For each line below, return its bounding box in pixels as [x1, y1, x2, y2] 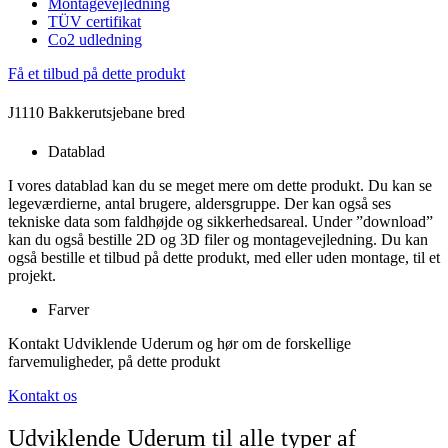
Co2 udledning [48, 30, 142, 48]
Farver [48, 301, 89, 319]
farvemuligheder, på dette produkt [8, 353, 220, 371]
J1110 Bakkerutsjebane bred [8, 103, 185, 121]
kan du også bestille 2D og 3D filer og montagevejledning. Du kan [8, 231, 428, 249]
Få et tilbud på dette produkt [8, 64, 185, 82]
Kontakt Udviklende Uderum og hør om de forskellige [8, 335, 351, 353]
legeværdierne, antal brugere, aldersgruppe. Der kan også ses [8, 195, 391, 213]
